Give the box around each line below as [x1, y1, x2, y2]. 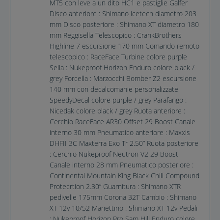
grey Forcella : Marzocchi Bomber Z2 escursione [50, 74, 196, 83]
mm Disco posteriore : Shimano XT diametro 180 [50, 20, 199, 29]
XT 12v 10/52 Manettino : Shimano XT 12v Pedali [50, 203, 197, 213]
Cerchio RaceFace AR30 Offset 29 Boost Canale [50, 117, 195, 127]
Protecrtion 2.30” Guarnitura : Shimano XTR [50, 182, 181, 192]
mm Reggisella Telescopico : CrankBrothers [50, 30, 182, 40]
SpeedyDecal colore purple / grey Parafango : [50, 95, 187, 105]
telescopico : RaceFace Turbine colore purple [50, 52, 187, 62]
